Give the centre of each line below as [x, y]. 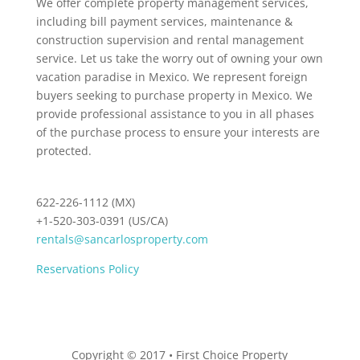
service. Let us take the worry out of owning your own [179, 58]
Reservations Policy [87, 269]
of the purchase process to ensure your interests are [178, 132]
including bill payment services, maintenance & [164, 21]
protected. [63, 150]
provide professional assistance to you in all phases [175, 113]
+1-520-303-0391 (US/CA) [102, 221]
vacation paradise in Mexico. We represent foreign [172, 76]
